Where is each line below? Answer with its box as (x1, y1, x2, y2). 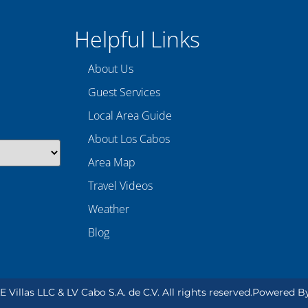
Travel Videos (87, 177, 153, 193)
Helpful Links (74, 23, 200, 54)
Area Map (87, 154, 135, 170)
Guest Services (87, 84, 160, 100)
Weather (87, 201, 129, 217)
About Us (87, 60, 133, 76)
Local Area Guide (87, 107, 172, 123)
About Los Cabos (87, 131, 170, 146)
